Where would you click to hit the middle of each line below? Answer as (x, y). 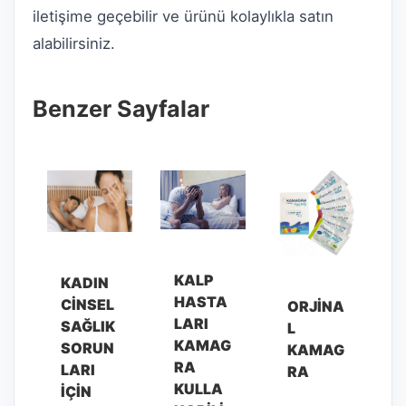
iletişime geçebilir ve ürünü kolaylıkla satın (183, 16)
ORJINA (316, 307)
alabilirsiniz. (74, 43)
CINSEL (87, 304)
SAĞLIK (87, 326)
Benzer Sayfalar (121, 108)
